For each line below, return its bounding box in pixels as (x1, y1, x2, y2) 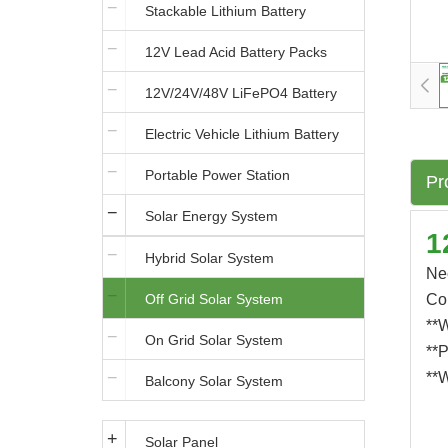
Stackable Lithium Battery (145, 3, 306, 19)
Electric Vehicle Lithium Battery (145, 126, 339, 142)
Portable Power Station (145, 167, 290, 183)
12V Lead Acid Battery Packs (145, 44, 327, 60)
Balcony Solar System (145, 373, 283, 389)
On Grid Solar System (145, 332, 283, 348)
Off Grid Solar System (145, 291, 283, 307)
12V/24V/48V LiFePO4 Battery (145, 85, 337, 101)
